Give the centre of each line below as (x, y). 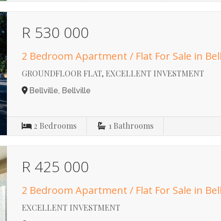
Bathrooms (134, 126)
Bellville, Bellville (60, 91)
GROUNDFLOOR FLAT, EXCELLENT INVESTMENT (113, 73)
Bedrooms (58, 126)
